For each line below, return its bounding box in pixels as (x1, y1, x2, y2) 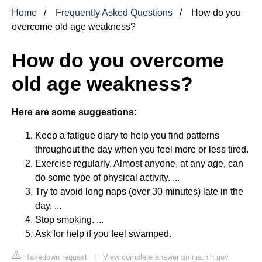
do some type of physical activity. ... (35, 172, 180, 182)
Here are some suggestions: (12, 106, 137, 117)
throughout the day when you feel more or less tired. (35, 144, 249, 154)
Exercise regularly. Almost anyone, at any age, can (35, 158, 243, 168)
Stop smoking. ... (35, 214, 104, 225)
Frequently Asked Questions (56, 7, 173, 18)
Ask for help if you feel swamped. (35, 228, 171, 239)
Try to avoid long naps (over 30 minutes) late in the (35, 186, 243, 196)
